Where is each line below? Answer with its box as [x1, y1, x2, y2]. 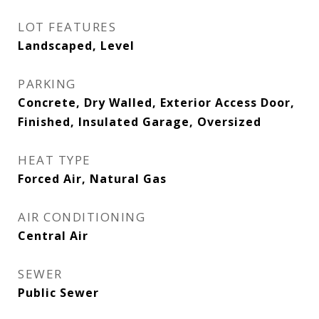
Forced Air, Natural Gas [18, 171, 167, 187]
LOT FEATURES [18, 19, 116, 35]
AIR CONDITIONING [18, 209, 145, 225]
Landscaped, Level [18, 38, 135, 53]
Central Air [18, 228, 88, 244]
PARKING [18, 75, 76, 92]
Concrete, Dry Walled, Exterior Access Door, [18, 95, 295, 110]
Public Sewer [18, 285, 99, 300]
